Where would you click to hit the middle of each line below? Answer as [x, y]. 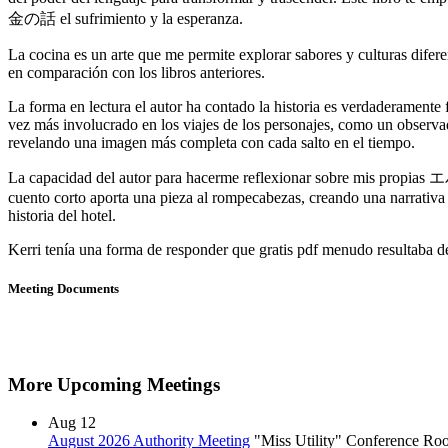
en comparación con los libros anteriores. [136, 72]
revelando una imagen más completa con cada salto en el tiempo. [211, 142]
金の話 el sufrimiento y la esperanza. [125, 18]
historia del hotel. [62, 215]
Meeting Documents [63, 288]
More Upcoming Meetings [114, 384]
